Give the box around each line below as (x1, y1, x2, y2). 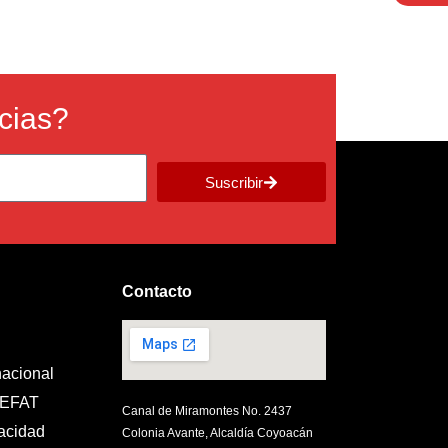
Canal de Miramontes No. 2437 (122, 404, 292, 419)
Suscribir (204, 173, 263, 191)
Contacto (122, 283, 192, 301)
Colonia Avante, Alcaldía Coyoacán (122, 426, 313, 441)
